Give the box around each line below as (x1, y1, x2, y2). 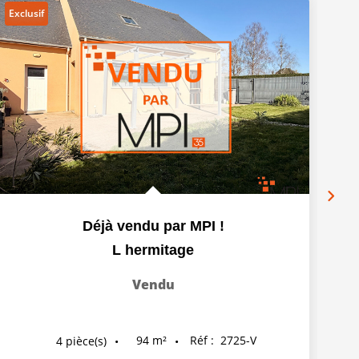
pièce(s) (66, 333, 107, 349)
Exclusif (9, 6, 44, 21)
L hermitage (112, 242, 194, 259)
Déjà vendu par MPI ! (82, 218, 224, 235)
